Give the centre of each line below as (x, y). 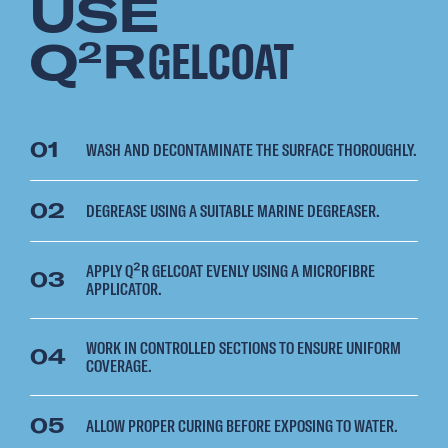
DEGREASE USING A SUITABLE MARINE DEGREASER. (233, 211)
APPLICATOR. (124, 289)
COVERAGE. (119, 366)
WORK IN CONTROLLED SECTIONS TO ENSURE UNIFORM (243, 348)
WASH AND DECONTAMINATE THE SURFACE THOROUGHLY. (251, 150)
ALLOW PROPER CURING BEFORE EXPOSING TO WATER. (242, 426)
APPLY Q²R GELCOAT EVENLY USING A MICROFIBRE (230, 271)
